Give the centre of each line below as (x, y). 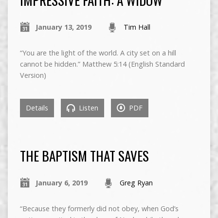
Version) (33, 75)
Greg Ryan (136, 183)
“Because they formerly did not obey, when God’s (99, 209)
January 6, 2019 (61, 183)
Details (37, 108)
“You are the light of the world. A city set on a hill (98, 53)
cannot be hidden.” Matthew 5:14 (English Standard (102, 64)
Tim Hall (137, 27)
